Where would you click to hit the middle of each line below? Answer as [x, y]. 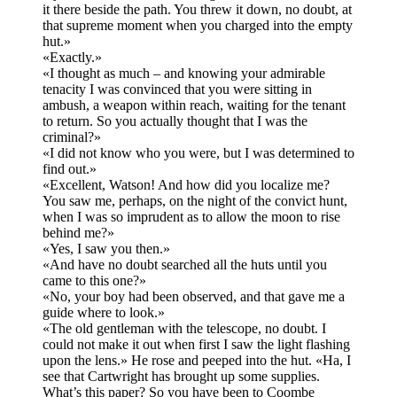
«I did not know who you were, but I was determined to [198, 153]
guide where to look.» [104, 313]
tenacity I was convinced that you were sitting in [177, 90]
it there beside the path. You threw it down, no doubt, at [197, 10]
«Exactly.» [72, 58]
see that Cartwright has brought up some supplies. [181, 377]
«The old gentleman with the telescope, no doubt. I [184, 329]
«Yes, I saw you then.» [106, 249]
